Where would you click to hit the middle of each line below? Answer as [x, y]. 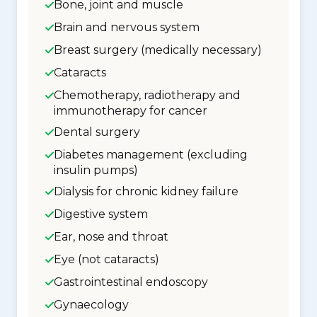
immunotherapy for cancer [131, 111]
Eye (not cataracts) [106, 259]
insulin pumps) [96, 170]
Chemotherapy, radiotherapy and [147, 95]
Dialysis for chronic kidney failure [146, 191]
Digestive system [101, 214]
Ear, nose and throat [111, 237]
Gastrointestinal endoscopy [131, 282]
